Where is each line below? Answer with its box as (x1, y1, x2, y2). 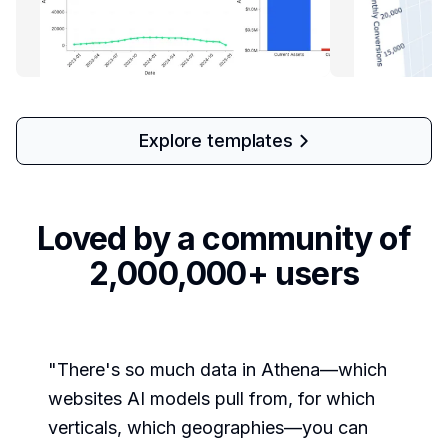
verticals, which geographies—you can (48, 417, 368, 439)
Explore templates (139, 130, 293, 152)
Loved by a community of (37, 219, 411, 259)
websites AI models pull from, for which (48, 388, 375, 410)
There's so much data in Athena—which (57, 359, 387, 381)
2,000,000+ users (88, 254, 360, 294)
